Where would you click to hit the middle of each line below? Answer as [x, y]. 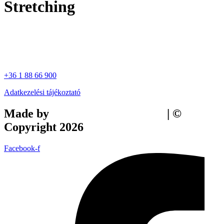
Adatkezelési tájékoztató [42, 92]
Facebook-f [22, 148]
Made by [28, 113]
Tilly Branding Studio [108, 113]
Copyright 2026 [44, 127]
